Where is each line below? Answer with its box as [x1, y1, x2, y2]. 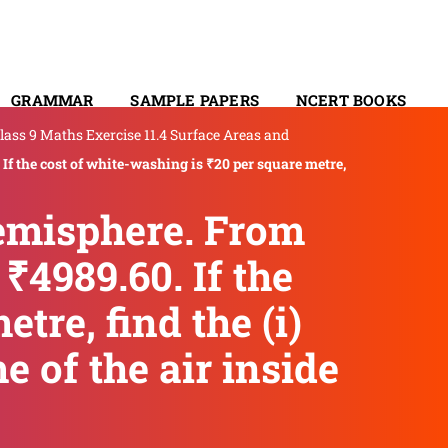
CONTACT [331, 141, 406, 162]
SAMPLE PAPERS [130, 89, 259, 110]
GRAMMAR [11, 89, 94, 110]
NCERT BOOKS [295, 89, 406, 110]
